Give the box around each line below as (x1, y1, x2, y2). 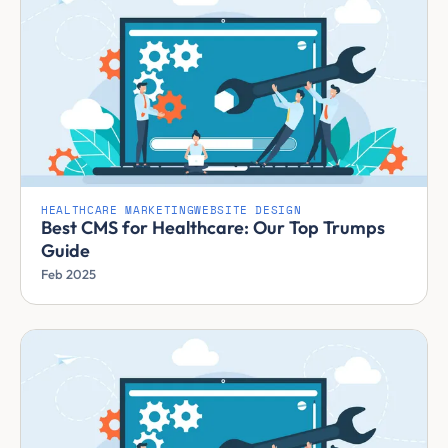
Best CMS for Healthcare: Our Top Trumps (41, 216, 385, 240)
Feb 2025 (41, 266, 96, 283)
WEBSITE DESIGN (194, 205, 302, 217)
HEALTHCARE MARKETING (41, 205, 195, 217)
